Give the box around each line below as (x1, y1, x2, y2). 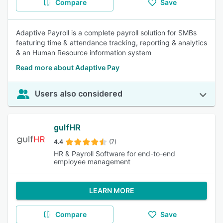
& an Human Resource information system (16, 48, 151, 57)
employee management (54, 157, 130, 166)
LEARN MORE (89, 186, 134, 195)
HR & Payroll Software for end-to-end (54, 149, 175, 158)
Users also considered (35, 89, 122, 99)
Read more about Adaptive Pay (16, 63, 119, 72)
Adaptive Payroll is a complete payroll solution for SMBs (16, 28, 197, 37)
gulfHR (54, 123, 81, 132)
